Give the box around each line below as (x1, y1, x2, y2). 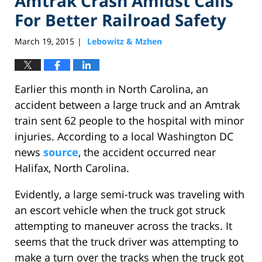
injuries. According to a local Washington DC (15, 129, 233, 144)
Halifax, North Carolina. (15, 161, 129, 175)
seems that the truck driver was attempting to (15, 235, 239, 249)
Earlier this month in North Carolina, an (15, 82, 208, 96)
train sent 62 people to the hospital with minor (15, 113, 244, 128)
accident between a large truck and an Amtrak (15, 98, 240, 112)
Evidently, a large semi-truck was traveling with (15, 187, 244, 202)
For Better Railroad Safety (15, 8, 226, 31)
